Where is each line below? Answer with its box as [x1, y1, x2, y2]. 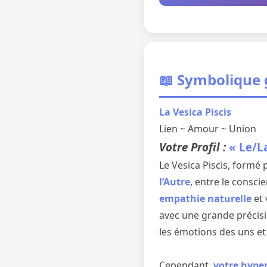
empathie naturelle [159, 192, 252, 205]
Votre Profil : [159, 139, 229, 154]
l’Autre [159, 175, 190, 188]
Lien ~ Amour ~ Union [159, 122, 256, 135]
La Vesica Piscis [159, 105, 231, 119]
